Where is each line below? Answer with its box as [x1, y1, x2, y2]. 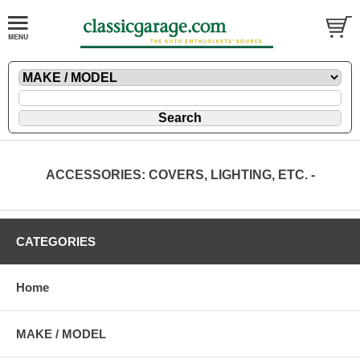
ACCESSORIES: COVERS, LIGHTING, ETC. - [45, 168, 315, 182]
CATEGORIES [16, 235, 96, 249]
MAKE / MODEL [16, 327, 106, 342]
